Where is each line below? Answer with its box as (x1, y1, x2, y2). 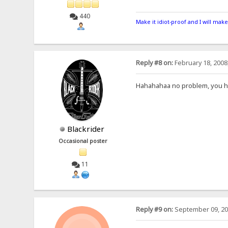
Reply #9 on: (135, 205, 173, 214)
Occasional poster (59, 137, 108, 145)
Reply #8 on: (135, 59, 173, 68)
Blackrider (67, 124, 104, 134)
